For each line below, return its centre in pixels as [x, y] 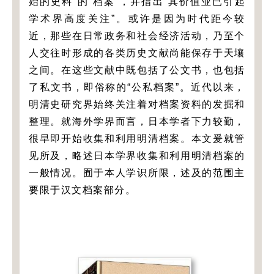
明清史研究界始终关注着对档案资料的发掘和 [137, 105]
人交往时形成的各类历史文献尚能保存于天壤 [137, 53]
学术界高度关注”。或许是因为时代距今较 [137, 19]
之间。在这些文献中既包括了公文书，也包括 [137, 70]
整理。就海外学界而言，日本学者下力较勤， [137, 122]
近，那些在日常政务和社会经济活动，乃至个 [137, 36]
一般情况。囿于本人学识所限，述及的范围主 [137, 173]
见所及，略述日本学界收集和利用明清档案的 [137, 156]
